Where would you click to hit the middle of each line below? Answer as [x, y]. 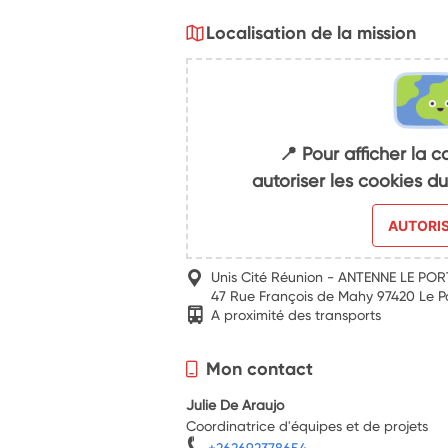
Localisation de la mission [311, 32]
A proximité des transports [296, 314]
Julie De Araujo [235, 404]
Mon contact [260, 368]
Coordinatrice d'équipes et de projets [307, 425]
